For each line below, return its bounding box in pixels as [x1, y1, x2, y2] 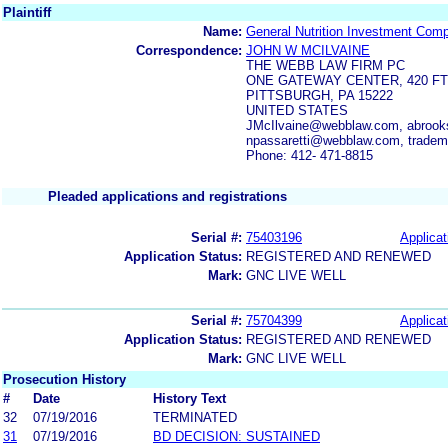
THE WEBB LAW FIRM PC [246, 57, 405, 73]
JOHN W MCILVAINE [246, 42, 370, 58]
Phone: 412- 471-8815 [246, 147, 373, 163]
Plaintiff [3, 4, 51, 20]
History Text [153, 390, 226, 406]
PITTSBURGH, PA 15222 [246, 87, 393, 103]
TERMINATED [153, 409, 237, 425]
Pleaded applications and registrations [48, 188, 287, 204]
